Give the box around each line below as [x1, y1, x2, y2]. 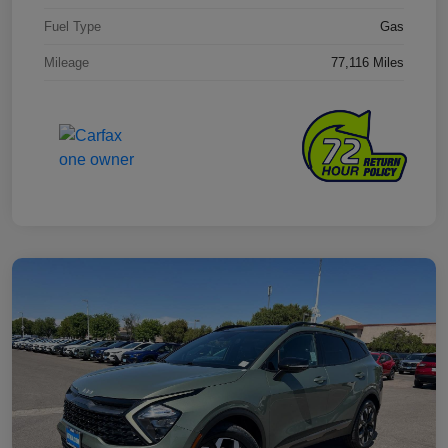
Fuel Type [44, 19, 101, 35]
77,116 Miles [331, 55, 404, 71]
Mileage [44, 55, 89, 71]
